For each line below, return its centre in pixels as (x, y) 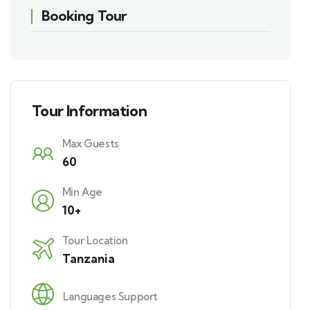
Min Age (82, 192)
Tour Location (95, 240)
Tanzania (88, 258)
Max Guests (90, 144)
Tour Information (89, 111)
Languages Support (110, 296)
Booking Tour (84, 16)
